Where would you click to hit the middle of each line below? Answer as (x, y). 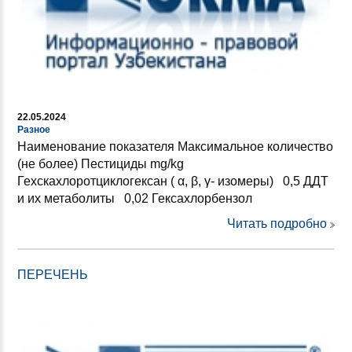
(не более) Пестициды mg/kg (101, 164)
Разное (34, 130)
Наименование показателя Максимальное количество (175, 147)
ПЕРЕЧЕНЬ (53, 275)
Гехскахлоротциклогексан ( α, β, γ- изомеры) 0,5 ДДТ (173, 181)
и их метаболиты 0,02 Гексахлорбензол (138, 199)
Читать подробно (277, 224)
